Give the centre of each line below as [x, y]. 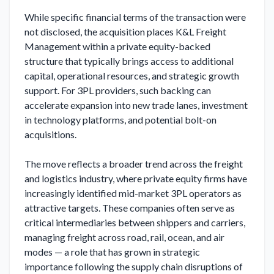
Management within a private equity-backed [117, 46]
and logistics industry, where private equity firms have [136, 178]
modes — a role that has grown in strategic [112, 252]
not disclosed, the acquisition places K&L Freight [125, 31]
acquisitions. [50, 134]
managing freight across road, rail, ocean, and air [124, 237]
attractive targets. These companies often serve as [130, 208]
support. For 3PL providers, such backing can [118, 90]
